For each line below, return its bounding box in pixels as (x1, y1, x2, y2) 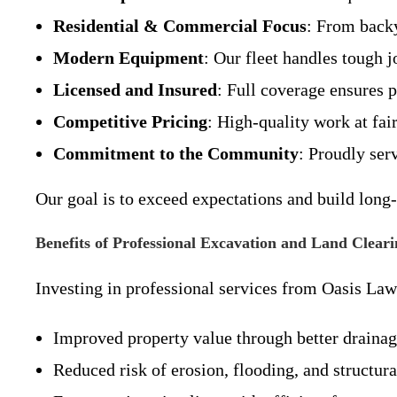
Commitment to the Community (53, 144, 299, 163)
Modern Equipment (53, 48, 204, 67)
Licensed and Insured (53, 80, 217, 99)
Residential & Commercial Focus (53, 16, 307, 35)
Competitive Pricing (53, 112, 207, 131)
